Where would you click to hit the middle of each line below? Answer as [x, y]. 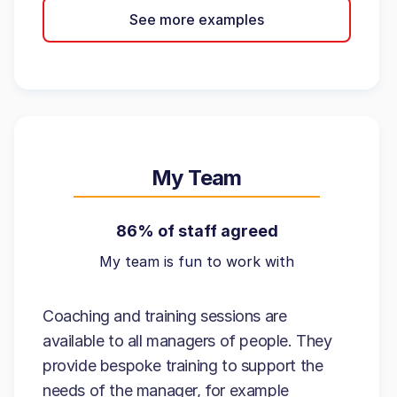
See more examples [197, 19]
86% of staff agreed [197, 231]
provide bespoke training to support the [183, 366]
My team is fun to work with [197, 261]
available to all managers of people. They [187, 341]
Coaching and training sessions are [165, 316]
